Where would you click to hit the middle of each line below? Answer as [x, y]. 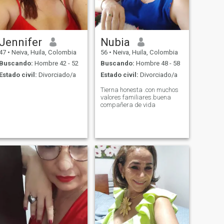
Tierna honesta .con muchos [139, 89]
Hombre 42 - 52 [55, 63]
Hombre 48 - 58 [157, 63]
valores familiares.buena [135, 97]
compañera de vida [128, 104]
